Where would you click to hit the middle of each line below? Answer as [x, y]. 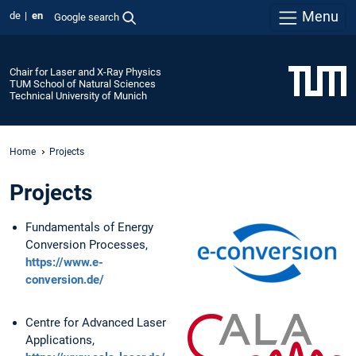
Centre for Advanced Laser [96, 322]
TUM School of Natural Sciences [83, 83]
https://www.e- [64, 263]
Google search [86, 17]
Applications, [60, 340]
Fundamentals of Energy [89, 228]
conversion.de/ [65, 280]
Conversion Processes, [87, 245]
